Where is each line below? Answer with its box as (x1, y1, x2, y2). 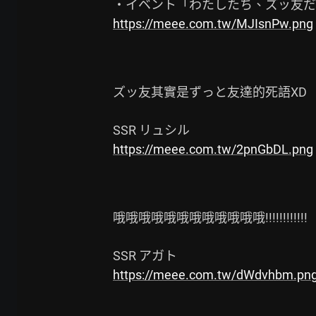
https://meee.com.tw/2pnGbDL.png (113, 142, 313, 157)
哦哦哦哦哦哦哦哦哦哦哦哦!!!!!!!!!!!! (113, 210, 308, 225)
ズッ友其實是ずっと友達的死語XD (113, 85, 307, 99)
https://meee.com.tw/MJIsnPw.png (113, 16, 313, 31)
